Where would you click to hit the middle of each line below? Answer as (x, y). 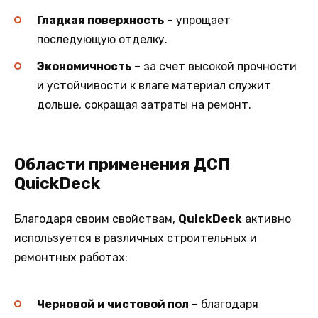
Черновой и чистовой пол (113, 304)
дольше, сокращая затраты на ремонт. (144, 105)
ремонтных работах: (71, 258)
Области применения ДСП (122, 164)
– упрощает (197, 21)
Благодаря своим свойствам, (96, 219)
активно (267, 219)
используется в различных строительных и (136, 238)
